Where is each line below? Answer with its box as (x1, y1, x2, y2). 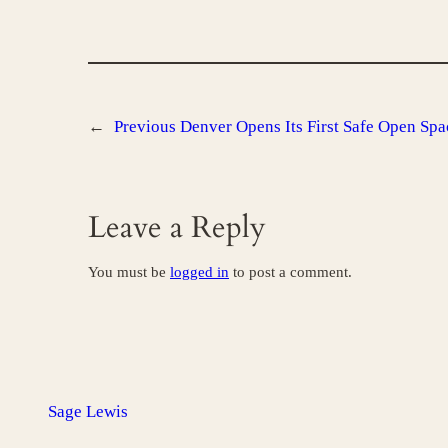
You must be (88, 263, 170, 280)
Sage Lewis (48, 401, 128, 421)
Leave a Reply (88, 207, 266, 248)
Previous (114, 117, 176, 137)
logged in (170, 263, 229, 280)
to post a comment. (229, 263, 352, 280)
